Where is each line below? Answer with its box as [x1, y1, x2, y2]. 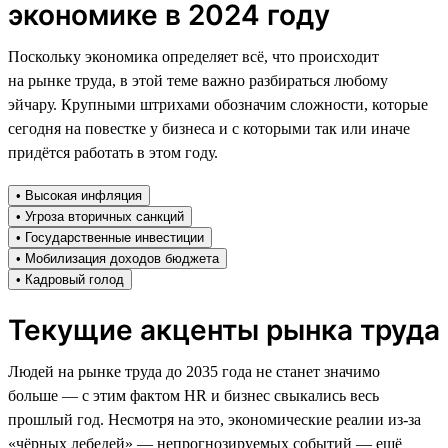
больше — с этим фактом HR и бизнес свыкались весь [8, 386, 379, 404]
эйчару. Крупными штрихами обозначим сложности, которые [8, 95, 428, 113]
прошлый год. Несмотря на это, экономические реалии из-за [8, 410, 421, 428]
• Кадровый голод [16, 271, 124, 287]
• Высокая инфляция [16, 187, 142, 203]
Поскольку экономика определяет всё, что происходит [8, 47, 379, 65]
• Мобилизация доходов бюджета [16, 250, 219, 266]
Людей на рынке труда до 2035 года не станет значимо [8, 362, 380, 380]
